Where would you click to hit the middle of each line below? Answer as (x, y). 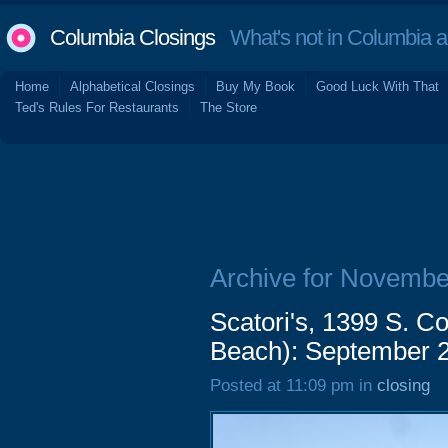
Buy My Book (255, 86)
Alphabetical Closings (132, 86)
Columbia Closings (132, 37)
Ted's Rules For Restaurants (97, 107)
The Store (228, 107)
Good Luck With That (377, 86)
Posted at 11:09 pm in (293, 385)
